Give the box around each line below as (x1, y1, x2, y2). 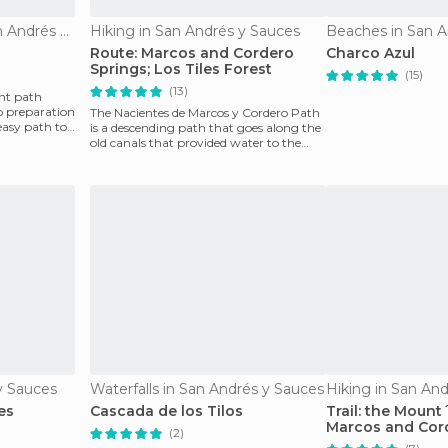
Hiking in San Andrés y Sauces (90, 22, 300, 40)
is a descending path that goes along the (90, 120, 321, 135)
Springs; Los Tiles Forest (90, 60, 272, 78)
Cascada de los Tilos (90, 402, 243, 420)
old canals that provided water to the (90, 135, 301, 150)
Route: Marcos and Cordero (90, 44, 294, 62)
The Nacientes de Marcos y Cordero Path (90, 105, 320, 120)
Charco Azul (326, 44, 415, 62)
